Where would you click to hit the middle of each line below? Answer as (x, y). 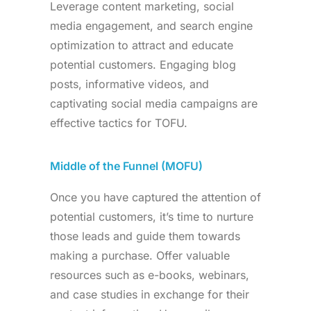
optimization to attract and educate (142, 45)
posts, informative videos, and (129, 84)
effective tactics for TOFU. (119, 123)
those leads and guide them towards (145, 236)
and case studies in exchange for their (150, 294)
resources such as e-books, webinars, (150, 275)
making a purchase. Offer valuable (140, 255)
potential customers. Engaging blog (143, 65)
